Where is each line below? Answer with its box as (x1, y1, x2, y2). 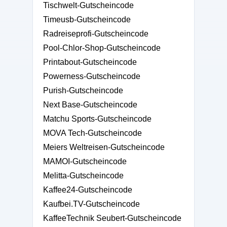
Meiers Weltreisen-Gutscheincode (43, 143, 165, 152)
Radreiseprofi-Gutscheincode (43, 29, 148, 38)
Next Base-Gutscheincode (43, 100, 137, 109)
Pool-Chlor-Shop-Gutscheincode (43, 44, 161, 52)
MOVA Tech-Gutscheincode (43, 129, 142, 137)
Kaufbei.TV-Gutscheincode (43, 200, 140, 208)
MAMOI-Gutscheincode (43, 157, 127, 166)
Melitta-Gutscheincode (43, 171, 124, 180)
